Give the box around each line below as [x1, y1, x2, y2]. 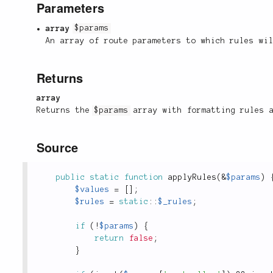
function [124, 173, 163, 182]
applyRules [168, 173, 217, 182]
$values [76, 185, 110, 194]
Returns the [37, 106, 95, 115]
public [56, 173, 85, 182]
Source [37, 138, 79, 157]
